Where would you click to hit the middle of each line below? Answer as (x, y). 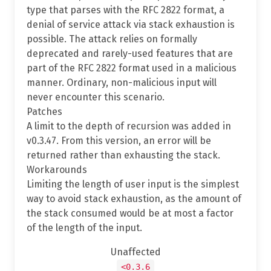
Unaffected (135, 252)
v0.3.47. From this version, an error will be (119, 140)
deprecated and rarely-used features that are (130, 53)
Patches (44, 111)
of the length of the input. (84, 227)
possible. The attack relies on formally (112, 39)
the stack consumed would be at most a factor (130, 213)
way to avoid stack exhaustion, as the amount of (134, 198)
